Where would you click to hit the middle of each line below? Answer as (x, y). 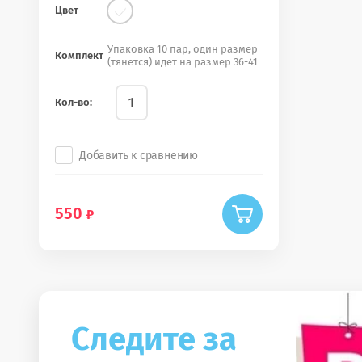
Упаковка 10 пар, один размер (183, 48)
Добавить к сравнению (139, 155)
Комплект (79, 55)
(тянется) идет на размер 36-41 (183, 61)
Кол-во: (74, 103)
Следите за (154, 339)
